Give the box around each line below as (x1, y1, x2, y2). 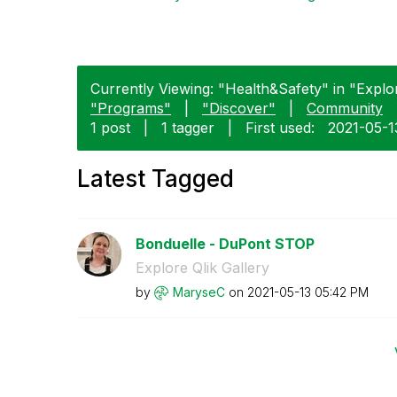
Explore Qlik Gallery (135, 258, 269, 276)
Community (307, 98, 383, 117)
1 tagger (161, 118, 214, 136)
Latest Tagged (77, 164, 234, 192)
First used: (245, 118, 315, 136)
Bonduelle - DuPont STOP (135, 234, 315, 253)
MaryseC (172, 284, 225, 300)
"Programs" (90, 98, 171, 117)
